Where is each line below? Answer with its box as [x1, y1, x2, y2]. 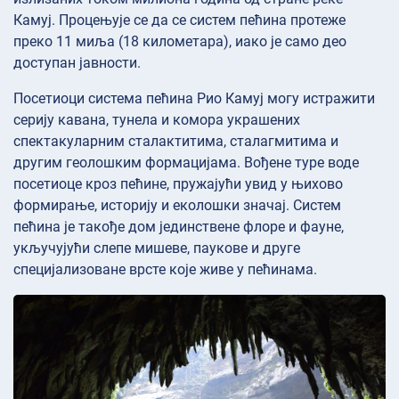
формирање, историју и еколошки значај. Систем [13, 196, 341, 214]
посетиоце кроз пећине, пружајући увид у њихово [13, 175, 343, 192]
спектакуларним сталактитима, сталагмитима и [13, 132, 338, 150]
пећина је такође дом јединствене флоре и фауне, [13, 217, 344, 235]
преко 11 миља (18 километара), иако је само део [13, 32, 346, 50]
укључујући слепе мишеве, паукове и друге [13, 239, 300, 256]
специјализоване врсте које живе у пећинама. [13, 260, 317, 278]
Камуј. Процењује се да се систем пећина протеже [13, 11, 346, 28]
